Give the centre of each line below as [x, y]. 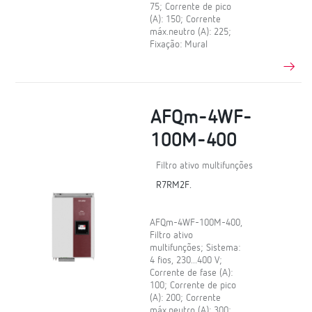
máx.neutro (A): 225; [191, 32]
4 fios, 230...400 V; [186, 260]
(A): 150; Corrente [186, 20]
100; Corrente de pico [193, 285]
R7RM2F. [174, 185]
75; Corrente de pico [191, 7]
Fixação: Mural [179, 45]
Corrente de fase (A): [192, 273]
